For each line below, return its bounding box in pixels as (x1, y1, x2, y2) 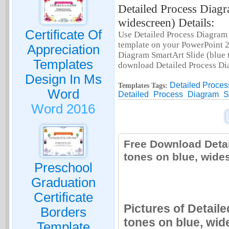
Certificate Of (25, 27, 102, 42)
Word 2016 (31, 101, 96, 116)
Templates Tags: (118, 81, 168, 89)
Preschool (34, 161, 93, 175)
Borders (40, 205, 86, 219)
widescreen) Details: (118, 16, 214, 29)
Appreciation (27, 42, 100, 57)
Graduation (31, 175, 96, 190)
